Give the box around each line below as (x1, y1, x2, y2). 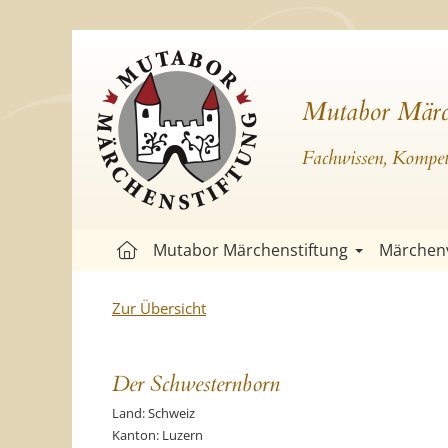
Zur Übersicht (112, 298, 206, 318)
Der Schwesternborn (112, 369, 280, 399)
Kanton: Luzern (112, 426, 203, 444)
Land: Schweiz (112, 404, 195, 422)
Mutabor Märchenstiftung (153, 239, 348, 261)
